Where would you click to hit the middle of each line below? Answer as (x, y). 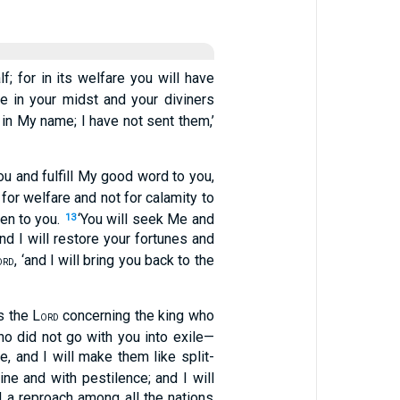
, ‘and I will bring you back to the (114, 260)
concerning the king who (136, 316)
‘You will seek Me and (146, 219)
